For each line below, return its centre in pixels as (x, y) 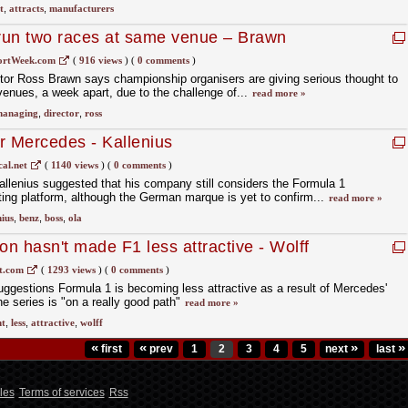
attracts (26, 8)
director (61, 113)
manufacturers (81, 8)
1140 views (74, 165)
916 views (100, 60)
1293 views (71, 270)
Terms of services (61, 393)
